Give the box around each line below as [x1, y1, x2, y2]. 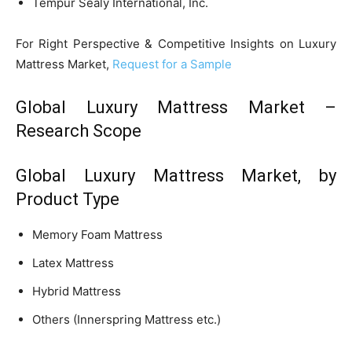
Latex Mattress [32, 255, 114, 270]
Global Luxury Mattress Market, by [16, 165, 336, 185]
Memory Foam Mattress [32, 226, 163, 242]
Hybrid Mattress [32, 283, 121, 299]
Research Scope [16, 120, 141, 141]
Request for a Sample [112, 56, 232, 71]
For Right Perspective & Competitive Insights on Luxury [16, 35, 336, 51]
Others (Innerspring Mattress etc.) [32, 311, 221, 327]
